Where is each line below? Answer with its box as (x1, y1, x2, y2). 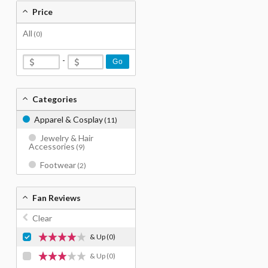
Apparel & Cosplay (34, 114, 103, 124)
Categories (32, 94, 77, 104)
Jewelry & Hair (40, 133, 93, 143)
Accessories (29, 141, 75, 151)
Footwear (40, 160, 76, 170)
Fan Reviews (32, 193, 81, 203)
